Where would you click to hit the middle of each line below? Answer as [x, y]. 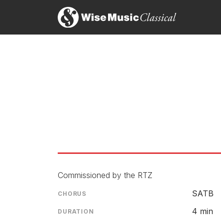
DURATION [76, 211]
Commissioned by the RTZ [105, 175]
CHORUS [72, 194]
